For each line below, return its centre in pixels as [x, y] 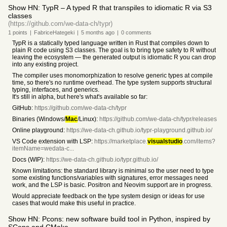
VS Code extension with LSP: [53, 141]
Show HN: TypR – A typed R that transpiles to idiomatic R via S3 [110, 8]
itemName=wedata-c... [43, 148]
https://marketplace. [121, 141]
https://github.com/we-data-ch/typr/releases [158, 119]
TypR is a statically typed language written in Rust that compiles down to [111, 43]
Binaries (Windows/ [39, 119]
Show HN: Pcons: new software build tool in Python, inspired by [109, 219]
